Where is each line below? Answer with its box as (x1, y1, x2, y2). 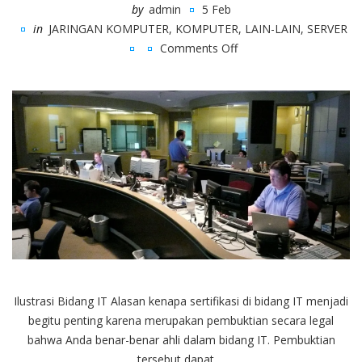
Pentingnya (237, 116, 295, 133)
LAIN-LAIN (244, 20, 301, 36)
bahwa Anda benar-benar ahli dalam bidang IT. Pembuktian (27, 331, 335, 347)
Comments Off (160, 40, 238, 56)
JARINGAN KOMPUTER (48, 20, 169, 36)
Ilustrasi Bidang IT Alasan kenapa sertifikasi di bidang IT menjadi (14, 293, 348, 309)
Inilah (237, 78, 264, 94)
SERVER (306, 20, 347, 36)
